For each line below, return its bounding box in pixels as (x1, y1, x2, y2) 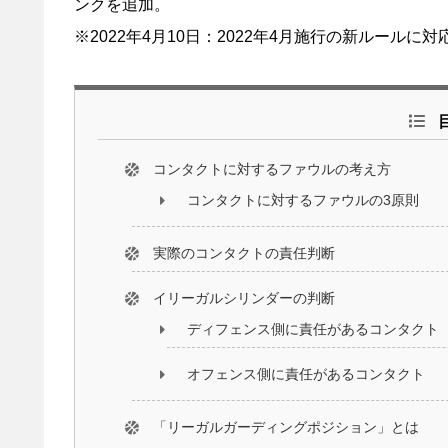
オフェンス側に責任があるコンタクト (187, 366, 426, 383)
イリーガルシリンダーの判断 (152, 289, 335, 306)
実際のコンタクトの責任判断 (152, 244, 335, 261)
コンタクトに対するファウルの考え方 (152, 161, 391, 178)
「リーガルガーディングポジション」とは (152, 418, 419, 435)
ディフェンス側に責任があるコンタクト (187, 320, 440, 337)
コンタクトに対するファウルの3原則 (187, 192, 420, 209)
